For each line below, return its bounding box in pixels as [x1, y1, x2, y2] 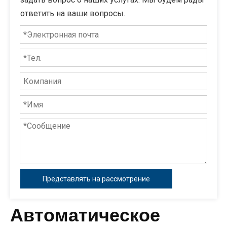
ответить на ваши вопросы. [20, 9, 125, 18]
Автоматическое [10, 205, 160, 225]
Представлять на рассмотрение [43, 175, 150, 183]
